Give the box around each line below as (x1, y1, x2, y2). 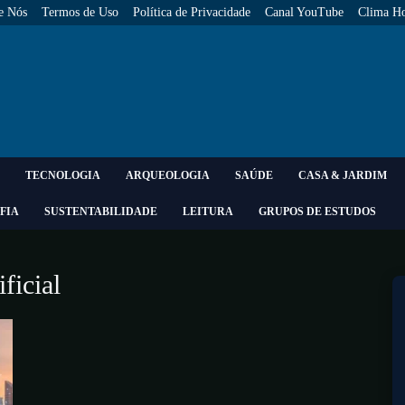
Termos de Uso (42, 5, 118, 19)
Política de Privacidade (133, 5, 250, 19)
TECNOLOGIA (25, 169, 100, 182)
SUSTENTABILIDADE (44, 205, 157, 218)
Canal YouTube (265, 5, 344, 19)
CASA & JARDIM (298, 169, 387, 182)
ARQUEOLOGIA (126, 169, 210, 182)
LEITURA (183, 205, 233, 218)
